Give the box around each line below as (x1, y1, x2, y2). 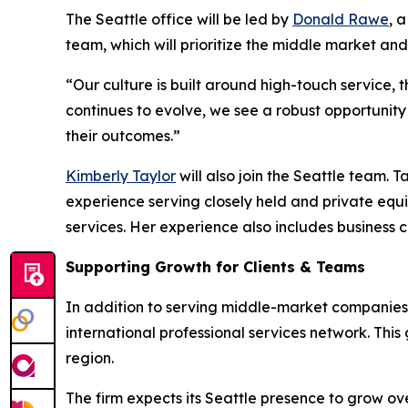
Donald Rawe (292, 9, 389, 28)
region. (66, 348, 114, 367)
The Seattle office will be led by (66, 9, 292, 28)
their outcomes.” (66, 126, 180, 145)
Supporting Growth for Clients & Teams (66, 257, 365, 276)
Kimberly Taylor (66, 166, 176, 185)
